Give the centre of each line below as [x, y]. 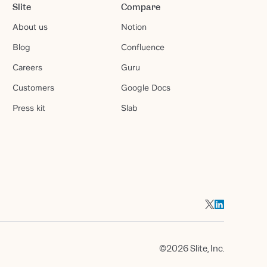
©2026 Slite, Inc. [192, 249]
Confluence [142, 47]
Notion [133, 27]
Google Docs [145, 87]
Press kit [29, 108]
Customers [34, 87]
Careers [28, 67]
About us [30, 27]
